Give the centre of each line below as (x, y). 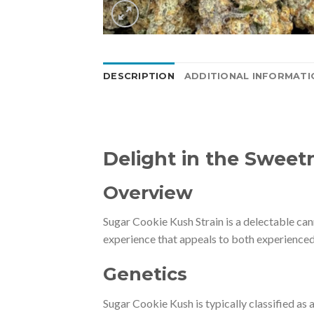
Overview (148, 192)
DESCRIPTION (139, 76)
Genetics (145, 274)
